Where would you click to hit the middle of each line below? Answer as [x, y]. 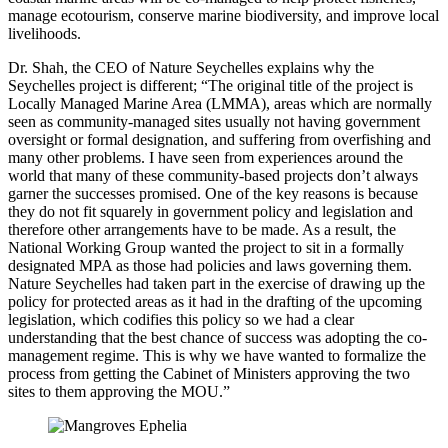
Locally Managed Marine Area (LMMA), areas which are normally [220, 103]
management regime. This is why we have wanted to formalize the [217, 355]
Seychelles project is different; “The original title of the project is [210, 85]
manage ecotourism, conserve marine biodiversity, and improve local [223, 15]
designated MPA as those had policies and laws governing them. [210, 265]
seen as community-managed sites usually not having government [214, 121]
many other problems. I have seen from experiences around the [205, 157]
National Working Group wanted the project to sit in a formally [206, 247]
